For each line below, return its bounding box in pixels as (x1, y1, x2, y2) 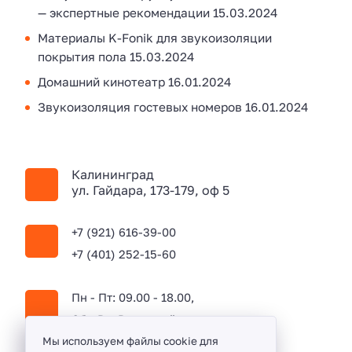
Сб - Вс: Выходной (71, 313, 177, 326)
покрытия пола (38, 49, 126, 64)
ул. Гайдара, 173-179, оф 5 (71, 182, 230, 198)
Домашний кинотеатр (38, 74, 165, 89)
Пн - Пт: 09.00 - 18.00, (71, 291, 195, 304)
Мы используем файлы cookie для (42, 335, 218, 348)
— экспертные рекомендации (38, 5, 210, 20)
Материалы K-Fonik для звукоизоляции (38, 30, 272, 45)
